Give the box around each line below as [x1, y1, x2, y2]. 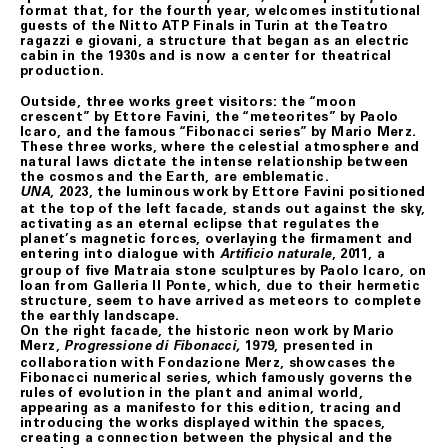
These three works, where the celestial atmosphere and [20, 138, 420, 154]
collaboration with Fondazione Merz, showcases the [20, 354, 396, 370]
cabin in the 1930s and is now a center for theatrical [20, 48, 392, 63]
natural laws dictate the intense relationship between [20, 153, 409, 169]
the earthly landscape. [20, 307, 180, 323]
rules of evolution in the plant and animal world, [20, 384, 364, 400]
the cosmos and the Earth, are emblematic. [20, 168, 329, 184]
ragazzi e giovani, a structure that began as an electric [20, 33, 410, 48]
